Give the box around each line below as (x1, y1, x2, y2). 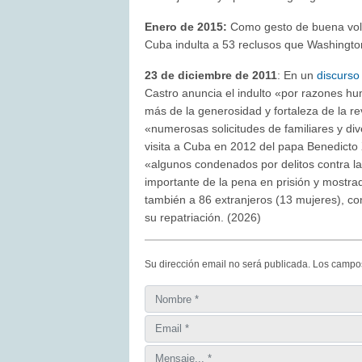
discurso (317, 69, 360, 82)
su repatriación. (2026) (145, 211, 262, 225)
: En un (277, 69, 318, 82)
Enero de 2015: (145, 20, 228, 34)
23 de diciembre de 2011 (145, 69, 278, 82)
